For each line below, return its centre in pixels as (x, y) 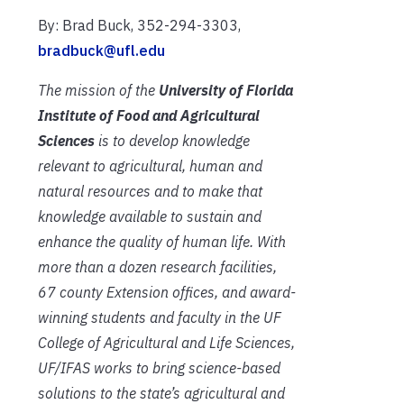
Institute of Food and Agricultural (149, 115)
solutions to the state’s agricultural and (161, 393)
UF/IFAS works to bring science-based (159, 367)
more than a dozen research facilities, (157, 266)
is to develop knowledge (172, 140)
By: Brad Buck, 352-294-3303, (139, 25)
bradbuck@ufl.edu (101, 50)
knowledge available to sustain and (150, 216)
